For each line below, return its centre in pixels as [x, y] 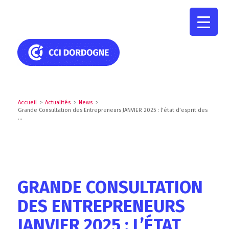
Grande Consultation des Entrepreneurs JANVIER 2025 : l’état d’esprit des [112, 110]
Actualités [58, 102]
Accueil [27, 102]
